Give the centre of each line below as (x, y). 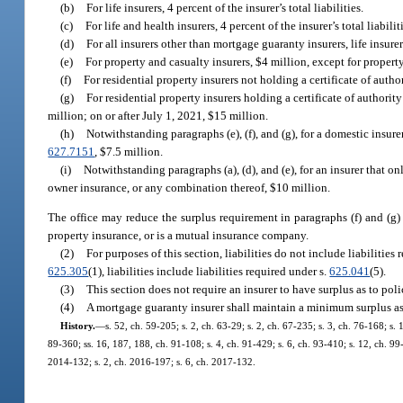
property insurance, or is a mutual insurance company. (179, 236)
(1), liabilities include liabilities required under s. (209, 272)
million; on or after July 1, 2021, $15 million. (158, 115)
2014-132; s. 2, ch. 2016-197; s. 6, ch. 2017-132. (152, 362)
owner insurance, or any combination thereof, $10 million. (189, 187)
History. (77, 326)
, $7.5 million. (129, 151)
